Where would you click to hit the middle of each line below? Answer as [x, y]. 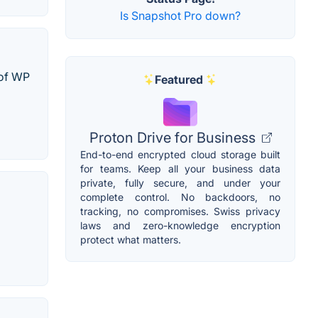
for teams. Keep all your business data [180, 169]
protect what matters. [131, 240]
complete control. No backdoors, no [180, 197]
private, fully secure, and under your [180, 183]
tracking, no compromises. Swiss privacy [180, 212]
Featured [179, 80]
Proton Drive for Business [174, 138]
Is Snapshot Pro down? [180, 16]
